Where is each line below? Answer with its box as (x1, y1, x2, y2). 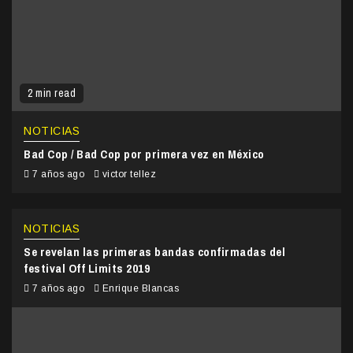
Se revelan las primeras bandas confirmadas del (24, 243, 285, 260)
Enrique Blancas (102, 282, 179, 294)
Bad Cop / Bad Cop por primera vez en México (24, 145, 265, 162)
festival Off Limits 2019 (24, 259, 150, 277)
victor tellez (102, 168, 156, 180)
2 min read (28, 85, 76, 100)
